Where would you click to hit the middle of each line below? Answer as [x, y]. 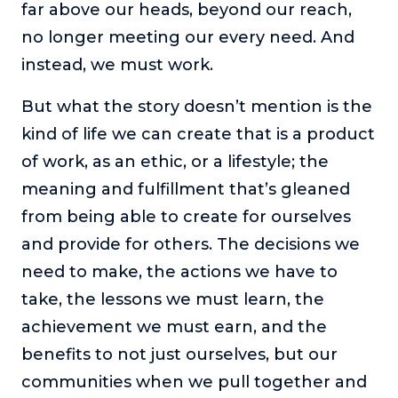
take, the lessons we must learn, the [173, 299]
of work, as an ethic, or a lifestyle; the [175, 161]
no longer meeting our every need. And [188, 37]
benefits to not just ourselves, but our [179, 354]
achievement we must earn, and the [174, 326]
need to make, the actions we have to [179, 271]
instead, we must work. [117, 64]
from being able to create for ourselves [186, 216]
